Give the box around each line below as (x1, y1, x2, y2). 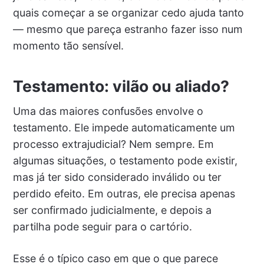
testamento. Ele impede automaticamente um (12, 121, 235, 134)
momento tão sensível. (12, 39, 124, 52)
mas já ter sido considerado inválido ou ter (12, 171, 222, 184)
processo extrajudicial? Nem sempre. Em (12, 138, 214, 151)
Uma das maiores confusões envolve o (12, 105, 203, 118)
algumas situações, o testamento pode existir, (12, 154, 237, 167)
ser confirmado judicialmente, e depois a (12, 204, 212, 217)
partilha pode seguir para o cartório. (12, 220, 192, 233)
